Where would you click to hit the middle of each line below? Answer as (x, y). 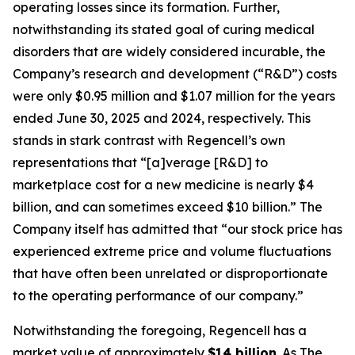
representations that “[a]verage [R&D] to (140, 162)
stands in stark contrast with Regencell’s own (149, 140)
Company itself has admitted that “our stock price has (177, 229)
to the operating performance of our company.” (158, 296)
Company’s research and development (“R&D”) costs (175, 74)
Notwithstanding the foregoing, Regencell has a (160, 330)
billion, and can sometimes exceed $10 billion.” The (168, 207)
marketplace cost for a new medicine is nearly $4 (163, 185)
